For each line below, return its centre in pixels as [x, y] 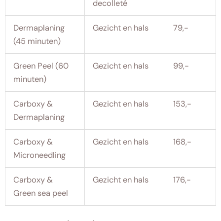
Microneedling [40, 155]
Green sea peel [41, 193]
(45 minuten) [37, 41]
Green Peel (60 [41, 66]
